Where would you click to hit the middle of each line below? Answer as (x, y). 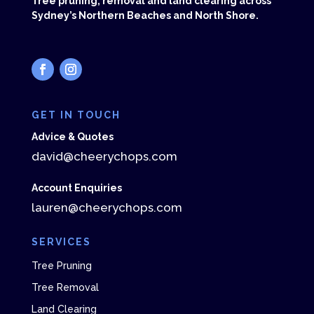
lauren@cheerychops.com (107, 208)
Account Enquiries (76, 188)
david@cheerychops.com (104, 157)
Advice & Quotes (72, 137)
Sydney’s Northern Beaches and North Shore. (145, 16)
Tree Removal (65, 288)
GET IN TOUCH (76, 115)
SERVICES (61, 242)
